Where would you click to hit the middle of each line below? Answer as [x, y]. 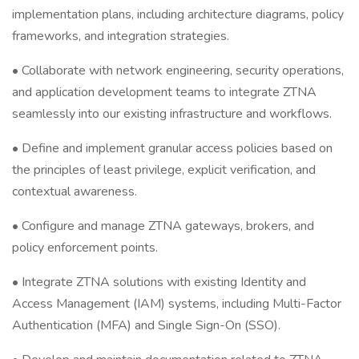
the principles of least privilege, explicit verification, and [164, 170]
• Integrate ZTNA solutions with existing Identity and [159, 282]
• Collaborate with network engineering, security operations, [178, 71]
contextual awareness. [75, 192]
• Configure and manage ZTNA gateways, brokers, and [163, 226]
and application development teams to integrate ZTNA [164, 92]
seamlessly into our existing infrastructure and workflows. [172, 114]
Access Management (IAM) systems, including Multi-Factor [177, 304]
